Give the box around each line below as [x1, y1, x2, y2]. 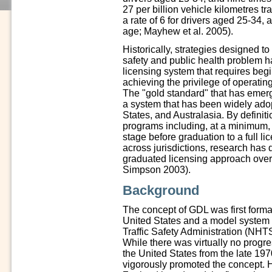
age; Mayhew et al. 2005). [123, 26, 233, 36]
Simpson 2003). [123, 165, 191, 175]
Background [123, 183, 199, 198]
